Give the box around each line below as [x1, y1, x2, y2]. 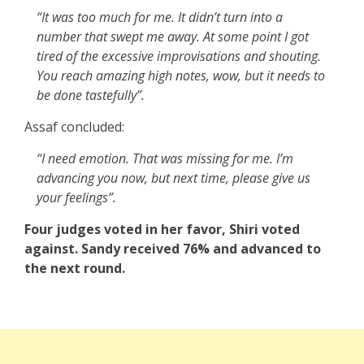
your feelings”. [37, 188, 116, 207]
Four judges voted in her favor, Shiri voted [24, 220, 300, 239]
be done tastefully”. [37, 86, 145, 105]
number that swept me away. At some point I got [37, 28, 309, 46]
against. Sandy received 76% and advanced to [24, 240, 321, 258]
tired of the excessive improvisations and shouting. [37, 47, 321, 66]
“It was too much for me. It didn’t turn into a [37, 8, 283, 27]
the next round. [24, 259, 125, 278]
